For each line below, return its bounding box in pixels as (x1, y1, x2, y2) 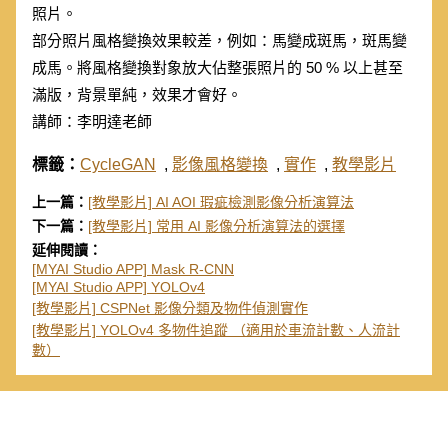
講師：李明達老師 (32, 113, 152, 131)
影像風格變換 (172, 156, 268, 174)
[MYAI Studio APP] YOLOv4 (32, 279, 205, 296)
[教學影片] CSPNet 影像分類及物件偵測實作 (32, 300, 308, 317)
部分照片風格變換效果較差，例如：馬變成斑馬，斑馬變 (32, 32, 407, 50)
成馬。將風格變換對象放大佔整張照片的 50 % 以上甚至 (32, 59, 403, 77)
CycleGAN (80, 156, 156, 174)
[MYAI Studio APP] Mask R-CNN (32, 261, 234, 278)
